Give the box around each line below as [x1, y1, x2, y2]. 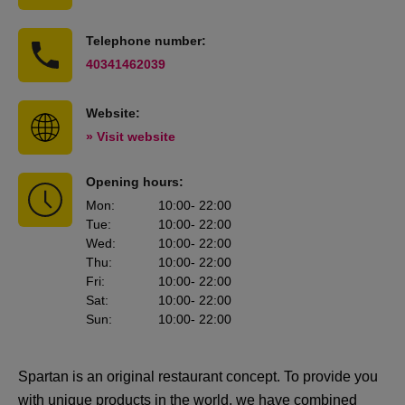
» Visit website [86, 129, 175, 144]
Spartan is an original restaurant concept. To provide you [18, 369, 378, 384]
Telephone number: [86, 33, 206, 48]
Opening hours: [86, 174, 184, 189]
